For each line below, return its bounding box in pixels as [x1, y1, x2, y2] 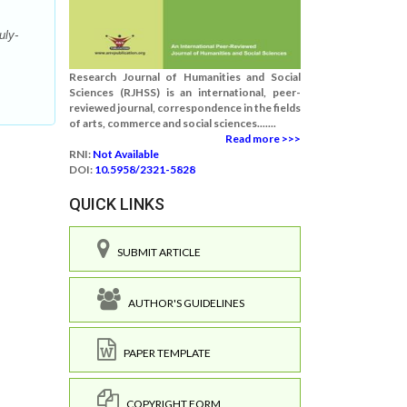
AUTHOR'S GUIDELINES [121, 295, 244, 310]
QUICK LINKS [69, 194, 164, 213]
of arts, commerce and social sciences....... [69, 116, 276, 130]
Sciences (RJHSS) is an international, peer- [69, 85, 301, 99]
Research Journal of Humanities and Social [69, 70, 301, 84]
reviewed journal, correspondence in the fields [69, 101, 301, 114]
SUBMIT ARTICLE [110, 245, 201, 259]
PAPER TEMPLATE [116, 346, 211, 360]
